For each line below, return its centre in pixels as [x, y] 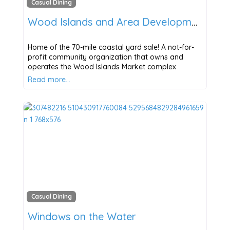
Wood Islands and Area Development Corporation [194, 22]
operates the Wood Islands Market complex [102, 67]
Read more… [49, 80]
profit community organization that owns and [105, 57]
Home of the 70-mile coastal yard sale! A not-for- [111, 47]
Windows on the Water [82, 216]
